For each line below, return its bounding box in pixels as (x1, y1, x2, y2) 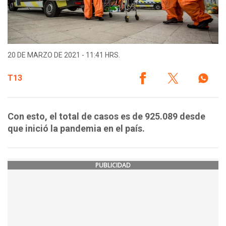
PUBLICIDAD (95, 161, 131, 170)
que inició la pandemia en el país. (8, 123, 145, 134)
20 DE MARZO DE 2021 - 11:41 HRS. (8, 51, 120, 60)
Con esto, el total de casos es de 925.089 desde (8, 111, 205, 122)
